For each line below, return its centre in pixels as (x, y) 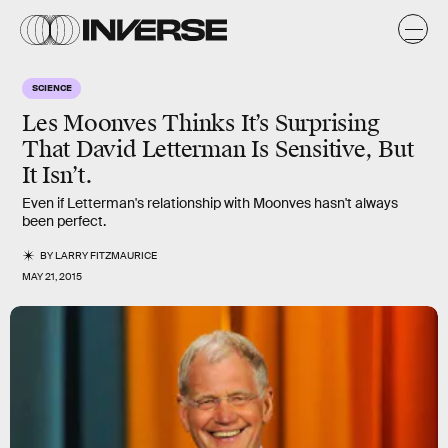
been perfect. (64, 221)
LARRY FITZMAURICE (106, 255)
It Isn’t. (58, 175)
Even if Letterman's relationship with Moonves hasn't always (210, 203)
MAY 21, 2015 (52, 276)
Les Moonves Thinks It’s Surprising (201, 123)
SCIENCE (52, 87)
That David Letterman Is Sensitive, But (218, 149)
